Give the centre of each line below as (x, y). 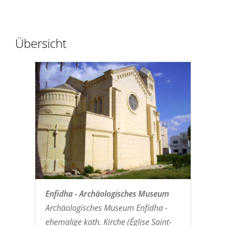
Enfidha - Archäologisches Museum (107, 193)
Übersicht (41, 43)
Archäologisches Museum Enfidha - (106, 208)
